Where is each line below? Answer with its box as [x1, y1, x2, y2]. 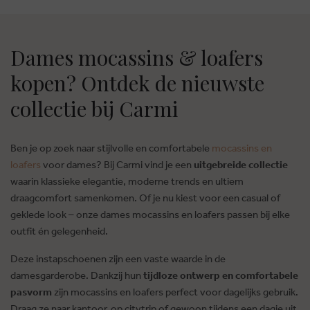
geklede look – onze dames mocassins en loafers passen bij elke [10, 208, 290, 221]
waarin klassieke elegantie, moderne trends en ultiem [10, 174, 244, 188]
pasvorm [10, 285, 54, 299]
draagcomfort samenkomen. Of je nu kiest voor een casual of [10, 191, 280, 205]
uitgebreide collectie [194, 158, 288, 172]
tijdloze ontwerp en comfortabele [143, 268, 298, 282]
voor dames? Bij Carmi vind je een [41, 158, 194, 172]
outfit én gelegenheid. [10, 224, 108, 238]
